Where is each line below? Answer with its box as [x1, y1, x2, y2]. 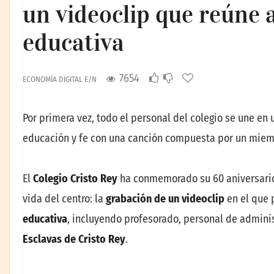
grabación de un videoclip [106, 191, 224, 206]
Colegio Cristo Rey [33, 171, 117, 185]
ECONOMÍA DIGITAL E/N [23, 75, 97, 84]
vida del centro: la [23, 191, 106, 206]
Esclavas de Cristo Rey [23, 232, 125, 246]
